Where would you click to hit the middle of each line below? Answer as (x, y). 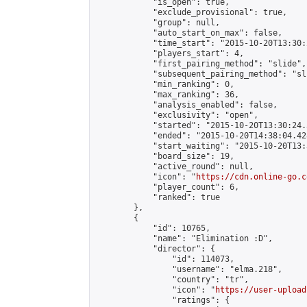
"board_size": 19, (165, 156)
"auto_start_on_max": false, (189, 33)
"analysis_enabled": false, (186, 105)
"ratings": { (162, 300)
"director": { (155, 249)
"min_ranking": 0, (165, 84)
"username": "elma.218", (189, 269)
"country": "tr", (172, 280)
